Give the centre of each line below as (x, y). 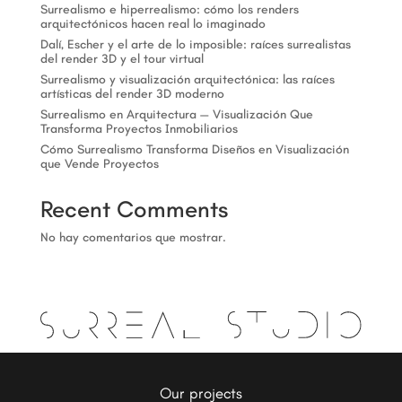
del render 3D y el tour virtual (122, 59)
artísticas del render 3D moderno (132, 94)
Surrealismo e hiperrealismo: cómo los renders (169, 9)
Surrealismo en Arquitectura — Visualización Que (176, 114)
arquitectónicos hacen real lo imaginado (153, 24)
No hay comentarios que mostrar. (133, 237)
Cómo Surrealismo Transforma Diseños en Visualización (194, 149)
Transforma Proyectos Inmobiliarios (139, 129)
